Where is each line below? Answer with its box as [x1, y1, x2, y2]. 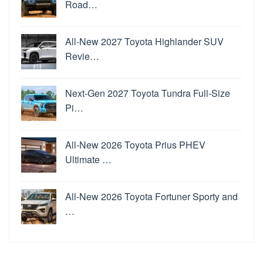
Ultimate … [65, 153, 112, 167]
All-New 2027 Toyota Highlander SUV [65, 35, 224, 49]
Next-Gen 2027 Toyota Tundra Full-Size [65, 86, 230, 100]
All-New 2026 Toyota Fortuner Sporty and [65, 190, 238, 204]
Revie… [65, 49, 99, 63]
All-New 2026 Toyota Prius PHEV [65, 138, 205, 152]
